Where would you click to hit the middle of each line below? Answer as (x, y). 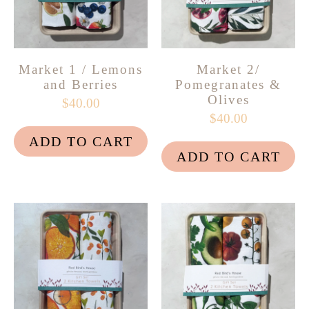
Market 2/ (228, 69)
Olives (228, 99)
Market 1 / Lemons (81, 69)
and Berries (81, 84)
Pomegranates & (228, 84)
